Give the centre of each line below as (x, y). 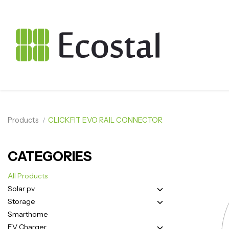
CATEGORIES (50, 157)
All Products (28, 176)
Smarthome (28, 214)
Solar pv (21, 189)
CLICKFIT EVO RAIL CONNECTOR (106, 120)
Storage (21, 202)
